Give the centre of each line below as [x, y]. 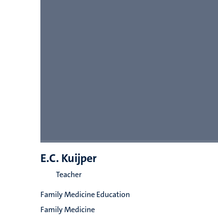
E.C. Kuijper [68, 158]
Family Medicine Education [85, 194]
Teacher [69, 174]
